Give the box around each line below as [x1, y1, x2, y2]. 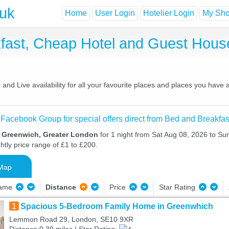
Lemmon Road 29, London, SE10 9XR [9, 215, 133, 223]
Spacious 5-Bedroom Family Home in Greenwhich [20, 202, 213, 211]
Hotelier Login [143, 9, 194, 18]
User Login [95, 9, 135, 18]
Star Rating [158, 183, 197, 191]
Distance [45, 183, 76, 191]
